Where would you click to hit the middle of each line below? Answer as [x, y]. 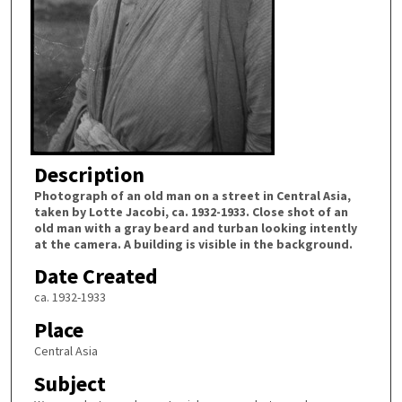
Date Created [96, 276]
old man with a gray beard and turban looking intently [195, 227]
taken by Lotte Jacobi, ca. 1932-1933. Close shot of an [191, 211]
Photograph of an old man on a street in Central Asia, [192, 195]
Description [89, 174]
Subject [70, 383]
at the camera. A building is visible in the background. [193, 244]
